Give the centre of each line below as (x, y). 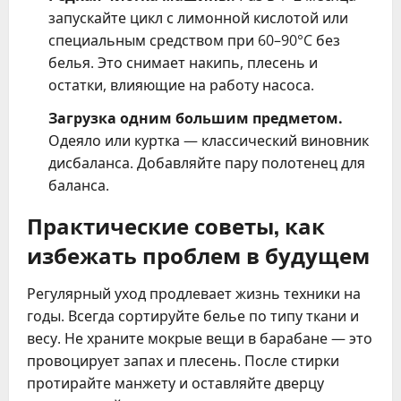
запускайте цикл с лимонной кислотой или (198, 17)
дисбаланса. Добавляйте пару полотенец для (207, 162)
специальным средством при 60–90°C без (194, 40)
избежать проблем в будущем (198, 254)
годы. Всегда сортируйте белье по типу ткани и (193, 316)
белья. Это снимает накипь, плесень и (183, 62)
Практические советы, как (176, 224)
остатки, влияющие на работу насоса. (181, 85)
